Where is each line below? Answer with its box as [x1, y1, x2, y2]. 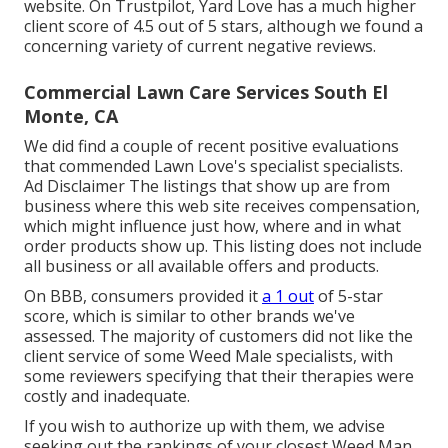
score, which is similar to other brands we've [24, 305, 355, 328]
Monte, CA [24, 104, 118, 129]
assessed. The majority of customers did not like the [24, 325, 413, 348]
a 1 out [262, 285, 314, 308]
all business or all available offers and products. [24, 255, 379, 278]
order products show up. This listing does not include [24, 235, 422, 258]
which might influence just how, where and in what [24, 215, 401, 238]
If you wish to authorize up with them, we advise [24, 415, 385, 438]
